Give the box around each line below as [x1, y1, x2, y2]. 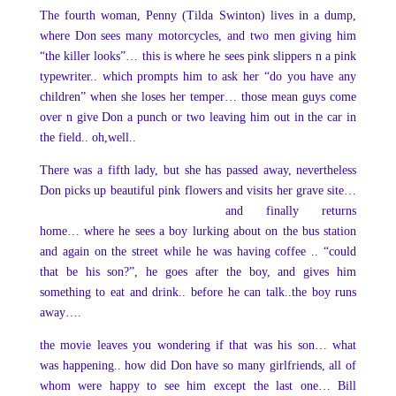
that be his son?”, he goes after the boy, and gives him [39, 265, 357, 278]
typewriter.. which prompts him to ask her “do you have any [39, 70, 357, 83]
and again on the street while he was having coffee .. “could [39, 245, 357, 258]
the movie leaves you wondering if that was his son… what [39, 339, 357, 352]
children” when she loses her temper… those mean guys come [39, 90, 357, 103]
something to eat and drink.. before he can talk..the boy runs [39, 286, 357, 299]
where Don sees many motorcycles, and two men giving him [39, 29, 357, 42]
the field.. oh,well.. [39, 131, 136, 144]
